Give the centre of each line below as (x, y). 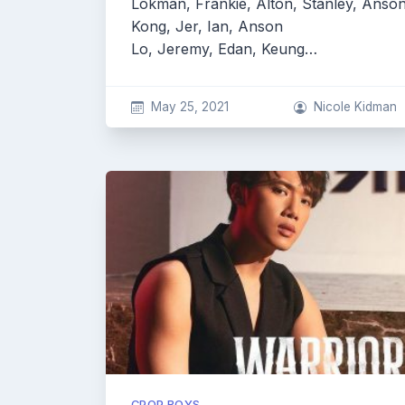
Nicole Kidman (355, 107)
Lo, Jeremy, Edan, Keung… (224, 49)
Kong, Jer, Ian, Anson (207, 26)
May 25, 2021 (189, 107)
